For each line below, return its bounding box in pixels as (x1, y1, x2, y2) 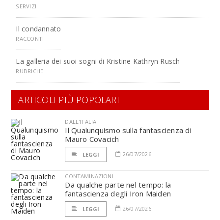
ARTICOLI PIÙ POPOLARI (18, 94, 119, 106)
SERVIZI (16, 2, 36, 10)
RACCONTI (16, 35, 44, 42)
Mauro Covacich (65, 134, 119, 144)
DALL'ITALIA (65, 118, 97, 125)
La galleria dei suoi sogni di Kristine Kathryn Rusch (16, 56, 180, 66)
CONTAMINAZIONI (65, 172, 113, 180)
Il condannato (16, 24, 61, 33)
